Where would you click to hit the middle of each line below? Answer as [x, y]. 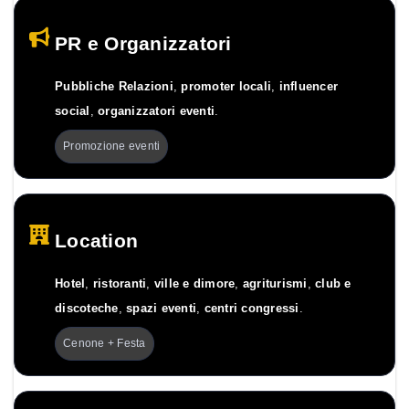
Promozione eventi [112, 147]
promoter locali [226, 87]
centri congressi [252, 309]
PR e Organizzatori [143, 43]
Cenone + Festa [105, 344]
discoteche [87, 309]
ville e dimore [194, 284]
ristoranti [120, 284]
